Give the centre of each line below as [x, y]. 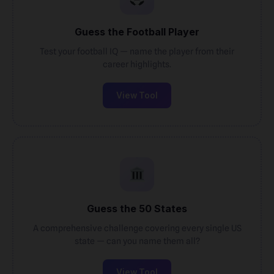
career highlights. [137, 64]
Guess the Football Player [137, 32]
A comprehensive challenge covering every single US [137, 228]
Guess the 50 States [137, 209]
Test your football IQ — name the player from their [137, 51]
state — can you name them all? [137, 241]
